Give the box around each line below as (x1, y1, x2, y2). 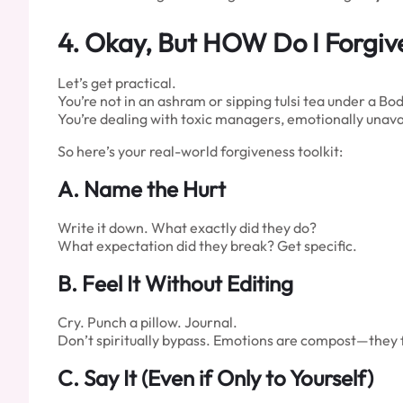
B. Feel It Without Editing (58, 269, 293, 297)
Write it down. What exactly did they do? (58, 218, 317, 237)
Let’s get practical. (58, 73, 176, 92)
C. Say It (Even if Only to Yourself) (58, 363, 373, 391)
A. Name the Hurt (58, 175, 226, 202)
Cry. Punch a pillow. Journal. (58, 312, 237, 331)
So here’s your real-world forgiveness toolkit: (58, 141, 343, 160)
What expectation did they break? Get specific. (58, 236, 357, 255)
